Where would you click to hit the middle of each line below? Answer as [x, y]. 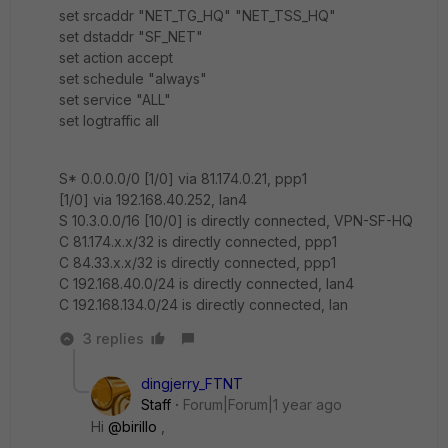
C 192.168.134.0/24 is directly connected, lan [203, 304]
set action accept [116, 57]
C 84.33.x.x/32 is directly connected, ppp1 [197, 262]
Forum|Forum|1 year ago [262, 404]
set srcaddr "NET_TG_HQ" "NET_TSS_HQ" [197, 15]
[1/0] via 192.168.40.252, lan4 [153, 199]
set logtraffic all [109, 120]
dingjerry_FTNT [192, 383]
